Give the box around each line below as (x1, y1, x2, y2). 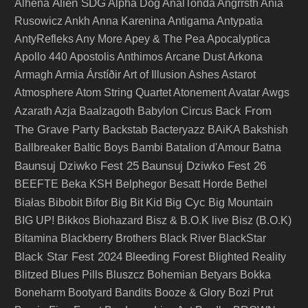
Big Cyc (165, 195, 206, 209)
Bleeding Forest (125, 250, 206, 263)
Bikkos (57, 214, 90, 226)
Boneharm (14, 287, 65, 298)
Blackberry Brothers (60, 232, 157, 244)
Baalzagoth (79, 105, 135, 117)
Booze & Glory (155, 287, 225, 298)
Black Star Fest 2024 (14, 250, 122, 263)
